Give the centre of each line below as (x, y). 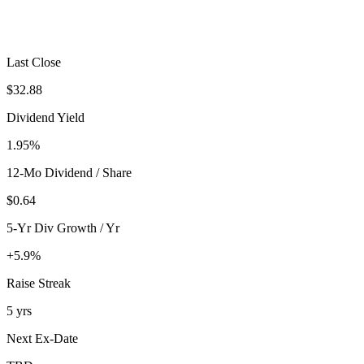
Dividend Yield (45, 117)
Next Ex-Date (42, 338)
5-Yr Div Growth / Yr (63, 227)
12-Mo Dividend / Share (69, 172)
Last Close (34, 62)
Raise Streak (39, 283)
